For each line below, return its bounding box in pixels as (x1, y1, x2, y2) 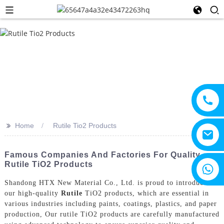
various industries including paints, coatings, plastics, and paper (4, 199, 217, 207)
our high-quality (4, 189, 61, 197)
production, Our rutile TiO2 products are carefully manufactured (4, 210, 219, 218)
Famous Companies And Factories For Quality (4, 150, 200, 159)
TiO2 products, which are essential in (82, 189, 209, 197)
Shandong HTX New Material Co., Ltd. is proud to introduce (4, 178, 207, 186)
